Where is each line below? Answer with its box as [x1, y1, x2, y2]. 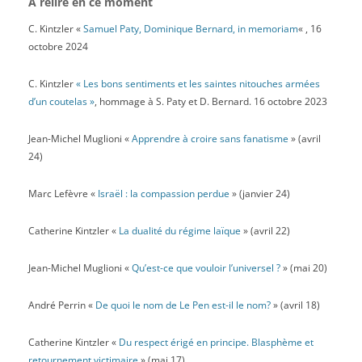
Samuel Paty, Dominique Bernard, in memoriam [82, 22, 298, 36]
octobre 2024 [27, 40, 88, 53]
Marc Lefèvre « [27, 187, 98, 200]
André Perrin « [27, 298, 95, 312]
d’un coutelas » [27, 95, 95, 108]
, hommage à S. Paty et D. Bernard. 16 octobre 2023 [94, 95, 327, 108]
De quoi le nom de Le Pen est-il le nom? [95, 298, 271, 312]
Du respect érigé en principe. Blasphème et [118, 335, 314, 349]
